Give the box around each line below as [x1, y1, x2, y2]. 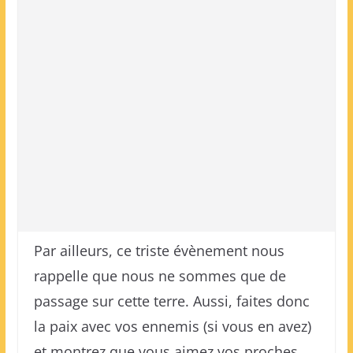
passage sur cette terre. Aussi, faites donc [33, 292, 310, 310]
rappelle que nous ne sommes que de [33, 266, 286, 285]
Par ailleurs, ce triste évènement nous [33, 241, 284, 260]
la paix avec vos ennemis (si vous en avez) [33, 317, 311, 336]
